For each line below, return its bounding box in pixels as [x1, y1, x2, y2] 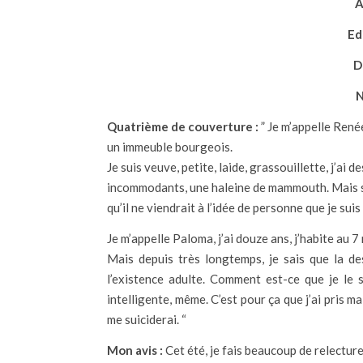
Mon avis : [107, 343, 163, 357]
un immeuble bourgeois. [107, 139, 233, 154]
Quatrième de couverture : [107, 119, 258, 134]
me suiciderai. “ [107, 312, 186, 327]
